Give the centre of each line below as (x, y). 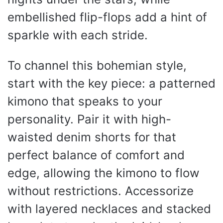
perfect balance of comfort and (96, 155)
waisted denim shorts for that (92, 137)
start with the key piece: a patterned (111, 83)
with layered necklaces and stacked (109, 209)
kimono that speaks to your (85, 101)
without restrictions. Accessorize (101, 191)
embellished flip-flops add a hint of (107, 17)
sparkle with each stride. (78, 35)
